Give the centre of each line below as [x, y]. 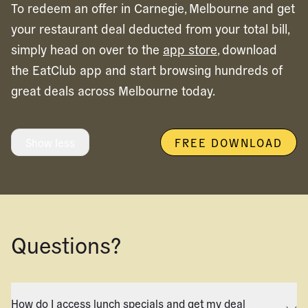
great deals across [65, 90]
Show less [50, 142]
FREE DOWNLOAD [229, 142]
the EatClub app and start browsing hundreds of [147, 70]
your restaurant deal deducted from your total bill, [150, 29]
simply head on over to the [85, 49]
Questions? [66, 244]
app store [190, 49]
